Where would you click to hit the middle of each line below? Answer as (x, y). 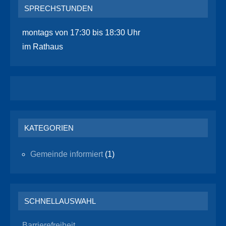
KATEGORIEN (49, 128)
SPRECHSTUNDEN (59, 8)
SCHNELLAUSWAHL (60, 201)
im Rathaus (43, 46)
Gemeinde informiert (67, 154)
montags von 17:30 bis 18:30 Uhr (81, 32)
